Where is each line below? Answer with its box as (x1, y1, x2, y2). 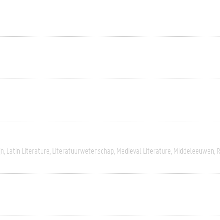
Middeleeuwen (173, 145, 214, 156)
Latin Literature (6, 145, 50, 156)
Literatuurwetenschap (52, 145, 114, 156)
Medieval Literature (116, 145, 171, 156)
